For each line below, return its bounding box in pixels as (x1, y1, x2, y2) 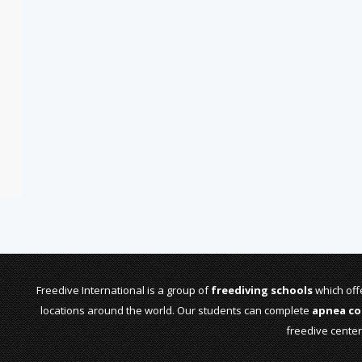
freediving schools (211, 283, 313, 297)
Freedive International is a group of (36, 283, 211, 297)
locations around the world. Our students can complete (40, 303, 312, 318)
